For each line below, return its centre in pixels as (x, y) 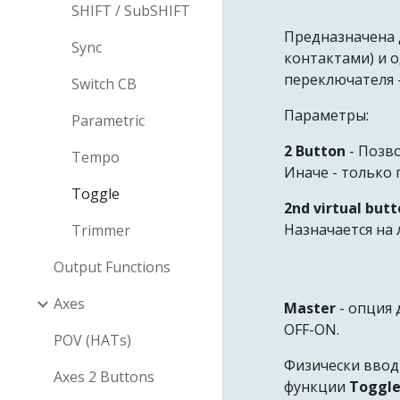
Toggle (96, 194)
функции (317, 387)
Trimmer (101, 230)
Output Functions (112, 267)
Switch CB (104, 84)
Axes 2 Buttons (104, 377)
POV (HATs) (92, 340)
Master (312, 308)
